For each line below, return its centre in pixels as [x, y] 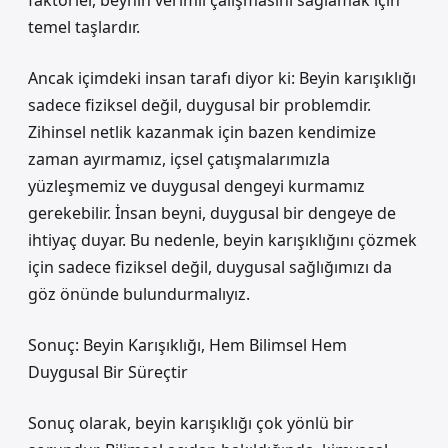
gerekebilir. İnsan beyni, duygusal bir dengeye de [212, 213]
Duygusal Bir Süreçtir [108, 372]
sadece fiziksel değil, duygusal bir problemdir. [199, 105]
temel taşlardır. [84, 27]
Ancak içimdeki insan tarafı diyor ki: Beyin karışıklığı [222, 78]
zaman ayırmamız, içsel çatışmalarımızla [179, 159]
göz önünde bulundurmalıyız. [139, 294]
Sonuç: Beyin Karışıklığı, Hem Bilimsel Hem [187, 345]
